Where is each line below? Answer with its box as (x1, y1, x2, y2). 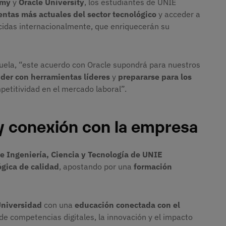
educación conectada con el (75, 199, 180, 210)
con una (42, 199, 75, 210)
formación (134, 161, 172, 172)
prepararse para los (118, 72, 192, 82)
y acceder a (156, 9, 200, 20)
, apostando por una (59, 161, 134, 172)
